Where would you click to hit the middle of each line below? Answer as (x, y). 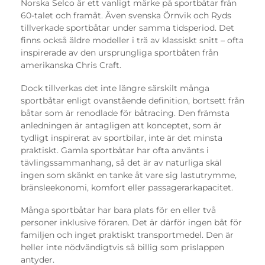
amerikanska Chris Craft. (71, 65)
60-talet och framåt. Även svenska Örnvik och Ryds (126, 16)
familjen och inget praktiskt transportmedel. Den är (127, 235)
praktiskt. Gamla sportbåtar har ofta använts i (115, 150)
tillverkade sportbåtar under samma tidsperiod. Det (127, 28)
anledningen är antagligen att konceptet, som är (121, 125)
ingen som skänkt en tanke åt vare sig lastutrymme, (129, 175)
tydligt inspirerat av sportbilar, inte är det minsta (122, 138)
